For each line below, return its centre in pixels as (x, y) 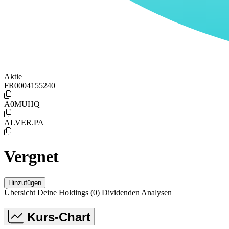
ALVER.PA (24, 122)
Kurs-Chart (59, 217)
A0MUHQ (22, 104)
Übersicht (20, 192)
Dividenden (121, 192)
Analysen (156, 192)
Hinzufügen (25, 182)
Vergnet (31, 157)
